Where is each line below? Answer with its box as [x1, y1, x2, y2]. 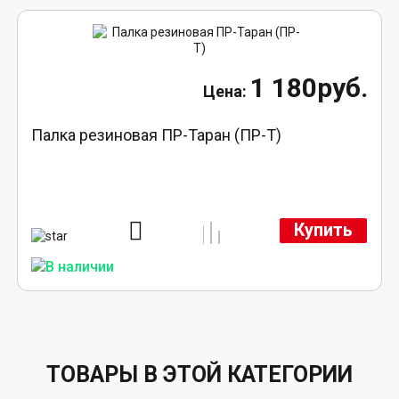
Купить [293, 220, 353, 241]
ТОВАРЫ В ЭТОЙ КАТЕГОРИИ [46, 362, 353, 388]
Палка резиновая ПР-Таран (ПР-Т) [31, 125, 282, 144]
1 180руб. [249, 71, 368, 103]
